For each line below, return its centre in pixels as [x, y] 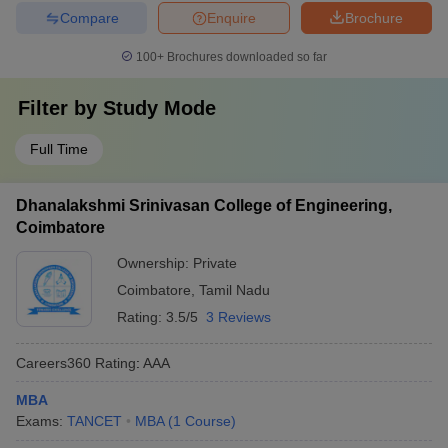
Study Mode [159, 108]
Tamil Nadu [234, 290]
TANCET [94, 421]
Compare [89, 17]
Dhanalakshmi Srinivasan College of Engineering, [204, 205]
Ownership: [155, 263]
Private [215, 263]
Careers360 [53, 362]
